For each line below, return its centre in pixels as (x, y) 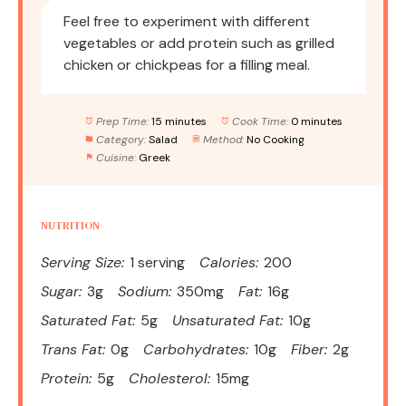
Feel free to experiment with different (187, 21)
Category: (121, 139)
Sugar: (61, 291)
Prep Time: (122, 121)
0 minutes (316, 121)
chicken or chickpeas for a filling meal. (187, 64)
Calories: (229, 262)
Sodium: (145, 291)
